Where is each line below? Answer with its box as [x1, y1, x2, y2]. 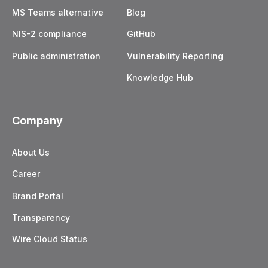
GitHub [127, 29, 156, 39]
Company [12, 114, 63, 127]
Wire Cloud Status [12, 234, 87, 245]
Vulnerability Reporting [127, 50, 223, 61]
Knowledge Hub [127, 72, 193, 83]
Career [12, 169, 40, 179]
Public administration [12, 50, 100, 61]
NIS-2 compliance [12, 29, 87, 39]
